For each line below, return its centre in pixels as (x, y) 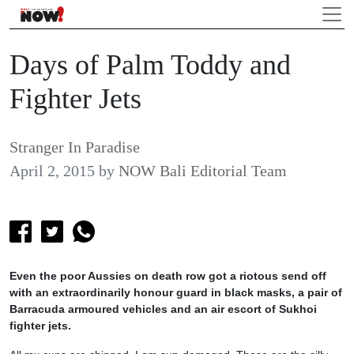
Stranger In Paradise (75, 147)
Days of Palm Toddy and (150, 65)
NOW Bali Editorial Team (203, 171)
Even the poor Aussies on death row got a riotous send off (168, 276)
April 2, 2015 (52, 171)
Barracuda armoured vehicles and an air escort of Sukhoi (163, 309)
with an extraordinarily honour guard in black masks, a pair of (176, 292)
